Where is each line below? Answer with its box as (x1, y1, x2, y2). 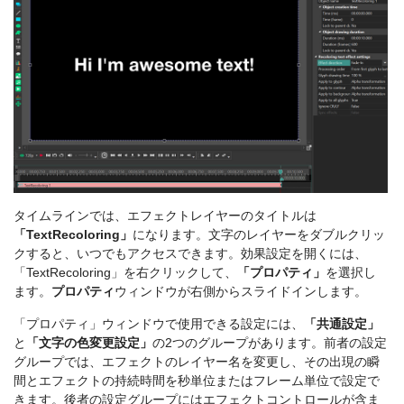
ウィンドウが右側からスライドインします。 (115, 283, 367, 298)
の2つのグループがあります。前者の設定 (152, 335, 387, 350)
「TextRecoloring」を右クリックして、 (14, 264, 237, 280)
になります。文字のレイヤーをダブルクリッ (133, 226, 385, 242)
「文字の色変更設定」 (26, 335, 152, 350)
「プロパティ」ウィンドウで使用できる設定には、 (14, 316, 304, 331)
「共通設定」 (304, 316, 380, 331)
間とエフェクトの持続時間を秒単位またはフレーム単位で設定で (14, 372, 380, 388)
